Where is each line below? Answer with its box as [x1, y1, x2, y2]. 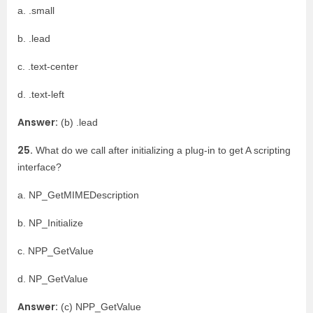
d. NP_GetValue [17, 273, 88, 284]
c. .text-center [17, 61, 78, 72]
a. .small [17, 5, 54, 16]
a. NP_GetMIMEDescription [17, 189, 139, 201]
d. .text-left [17, 89, 64, 100]
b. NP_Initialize [17, 217, 83, 228]
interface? [17, 161, 61, 173]
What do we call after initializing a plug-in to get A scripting [33, 145, 291, 156]
